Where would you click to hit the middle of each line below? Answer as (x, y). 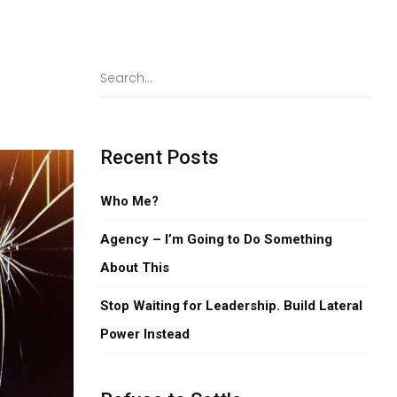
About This (135, 268)
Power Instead (145, 334)
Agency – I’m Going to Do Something (217, 239)
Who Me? (130, 201)
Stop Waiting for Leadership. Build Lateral (232, 306)
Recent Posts (160, 157)
